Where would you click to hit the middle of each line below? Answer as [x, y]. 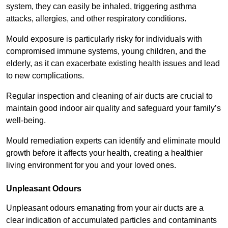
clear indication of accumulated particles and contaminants [111, 220]
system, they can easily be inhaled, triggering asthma [101, 7]
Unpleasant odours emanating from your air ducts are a [105, 208]
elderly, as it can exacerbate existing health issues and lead [113, 64]
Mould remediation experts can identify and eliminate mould [113, 141]
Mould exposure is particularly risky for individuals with [104, 39]
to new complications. [46, 76]
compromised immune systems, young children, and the [106, 51]
